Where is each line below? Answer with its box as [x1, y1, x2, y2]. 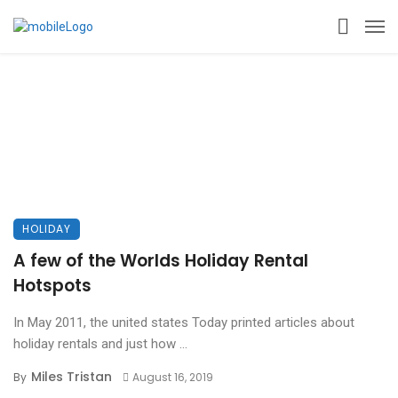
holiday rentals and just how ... [13, 336, 187, 352]
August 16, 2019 [131, 370, 213, 385]
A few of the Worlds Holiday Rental [13, 249, 308, 273]
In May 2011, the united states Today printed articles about [13, 314, 354, 330]
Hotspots [13, 274, 92, 298]
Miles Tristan [31, 368, 112, 386]
